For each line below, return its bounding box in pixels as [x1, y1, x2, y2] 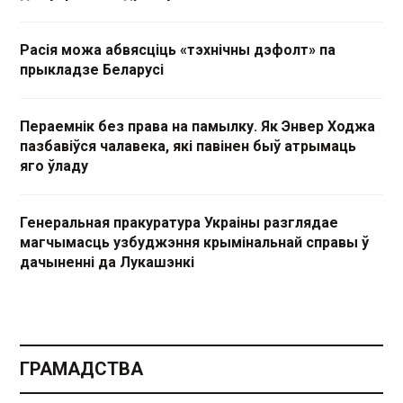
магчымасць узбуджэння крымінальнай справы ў [20, 234, 369, 251]
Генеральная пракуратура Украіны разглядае [20, 214, 338, 231]
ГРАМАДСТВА [20, 358, 143, 380]
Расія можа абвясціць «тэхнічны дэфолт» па [20, 41, 336, 58]
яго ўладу [20, 157, 88, 175]
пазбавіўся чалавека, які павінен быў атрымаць [20, 138, 356, 155]
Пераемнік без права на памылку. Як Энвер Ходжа [20, 118, 375, 135]
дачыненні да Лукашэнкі [20, 254, 194, 271]
